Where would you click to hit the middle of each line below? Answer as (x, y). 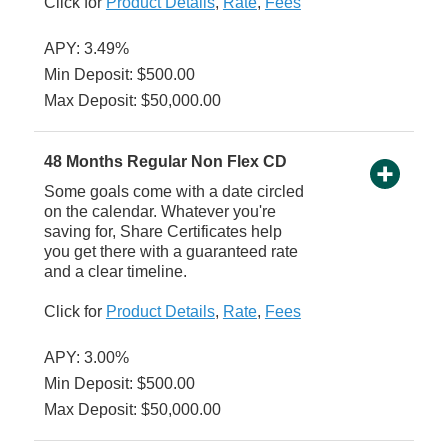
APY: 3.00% (86, 358)
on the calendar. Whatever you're (159, 212)
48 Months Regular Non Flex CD (165, 162)
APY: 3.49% (86, 49)
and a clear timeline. (115, 272)
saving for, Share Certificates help (162, 232)
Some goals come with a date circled (173, 192)
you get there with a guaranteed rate (170, 252)
